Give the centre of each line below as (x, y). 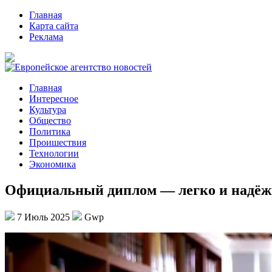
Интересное (54, 99)
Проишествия (58, 142)
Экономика (53, 164)
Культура (48, 110)
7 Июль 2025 (43, 217)
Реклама (46, 37)
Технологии (54, 153)
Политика (50, 131)
